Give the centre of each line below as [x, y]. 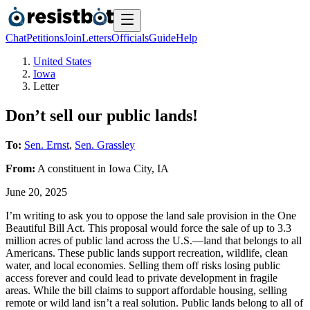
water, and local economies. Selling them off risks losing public [143, 265]
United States [62, 61]
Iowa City [130, 168]
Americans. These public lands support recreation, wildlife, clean [147, 253]
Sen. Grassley [105, 145]
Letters [97, 38]
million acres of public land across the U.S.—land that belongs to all [154, 240]
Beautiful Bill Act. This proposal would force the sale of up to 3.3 [148, 228]
